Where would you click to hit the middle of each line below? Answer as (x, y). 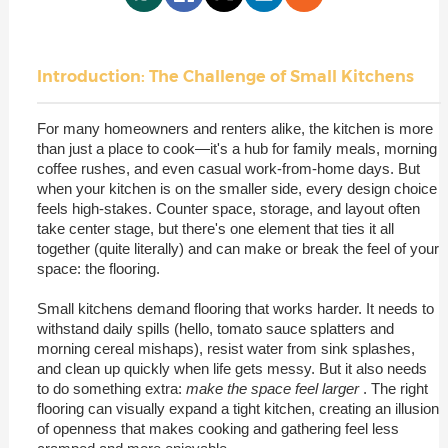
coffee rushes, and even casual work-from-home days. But (228, 168)
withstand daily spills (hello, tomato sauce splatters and (215, 328)
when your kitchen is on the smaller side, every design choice (236, 188)
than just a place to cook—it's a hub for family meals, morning (236, 148)
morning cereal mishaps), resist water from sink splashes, (225, 348)
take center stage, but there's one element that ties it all (215, 228)
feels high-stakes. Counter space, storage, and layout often (228, 208)
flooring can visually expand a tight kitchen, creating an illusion (237, 408)
